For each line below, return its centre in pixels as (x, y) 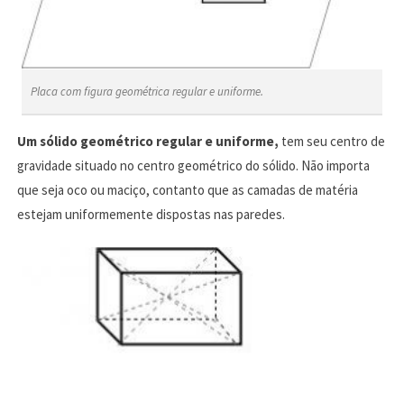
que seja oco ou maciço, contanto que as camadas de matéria (187, 190)
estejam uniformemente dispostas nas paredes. (151, 215)
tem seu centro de (333, 142)
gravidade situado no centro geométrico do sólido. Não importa (193, 166)
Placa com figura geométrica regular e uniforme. (147, 92)
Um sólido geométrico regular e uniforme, (149, 142)
